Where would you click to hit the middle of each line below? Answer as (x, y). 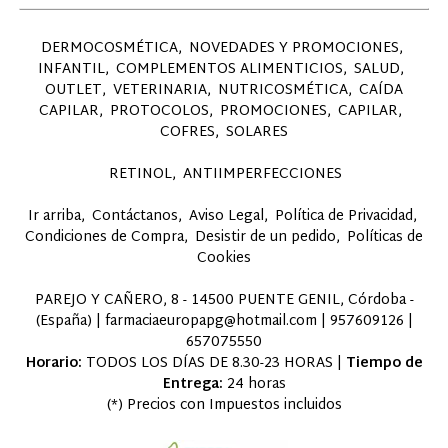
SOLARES (257, 132)
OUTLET (73, 90)
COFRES (187, 132)
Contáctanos (134, 216)
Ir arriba (54, 216)
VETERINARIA (160, 90)
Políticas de (385, 237)
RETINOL (140, 174)
